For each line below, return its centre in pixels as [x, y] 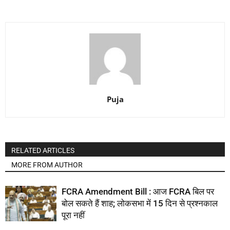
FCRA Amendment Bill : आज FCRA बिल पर [138, 191]
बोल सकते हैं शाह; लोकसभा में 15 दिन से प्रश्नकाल [140, 203]
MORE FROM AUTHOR [47, 165]
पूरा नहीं [73, 215]
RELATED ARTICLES [43, 150]
